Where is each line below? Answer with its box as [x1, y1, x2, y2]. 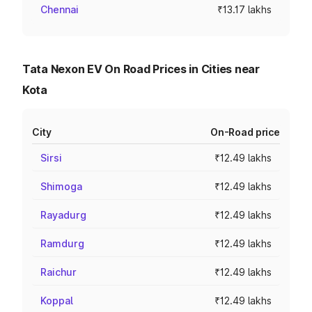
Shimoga [40, 180, 82, 192]
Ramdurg [40, 237, 84, 249]
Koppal [40, 295, 73, 306]
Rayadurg [40, 209, 86, 221]
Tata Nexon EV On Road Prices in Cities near [22, 62, 260, 76]
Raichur [40, 266, 77, 278]
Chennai [40, 3, 79, 15]
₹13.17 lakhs [217, 3, 272, 15]
